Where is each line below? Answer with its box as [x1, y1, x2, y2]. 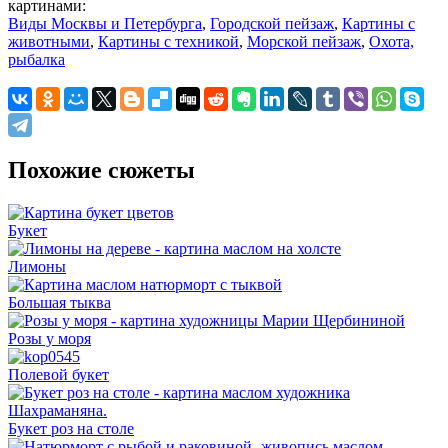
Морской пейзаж [247, 32, 361, 50]
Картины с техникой [98, 32, 239, 50]
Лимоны [8, 257, 66, 275]
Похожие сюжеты [8, 156, 195, 183]
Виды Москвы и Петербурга [8, 14, 202, 32]
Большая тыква [8, 293, 111, 311]
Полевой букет [8, 365, 109, 383]
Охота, [369, 32, 414, 50]
